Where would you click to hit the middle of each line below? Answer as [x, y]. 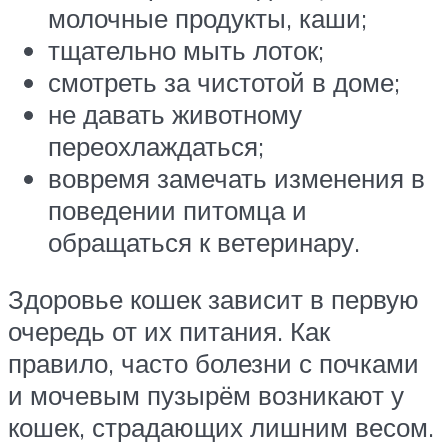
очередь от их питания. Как [169, 331]
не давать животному [175, 113]
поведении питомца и [177, 209]
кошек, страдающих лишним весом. [221, 427]
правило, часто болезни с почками [213, 363]
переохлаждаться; [156, 145]
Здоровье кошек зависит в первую [213, 299]
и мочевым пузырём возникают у [206, 395]
